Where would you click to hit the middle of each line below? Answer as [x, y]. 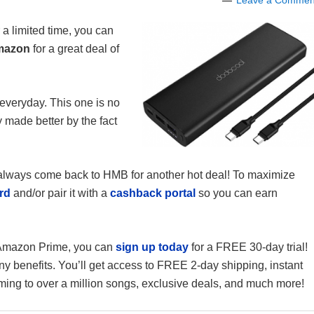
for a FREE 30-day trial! [248, 247]
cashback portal [153, 193]
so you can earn [237, 193]
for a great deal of [76, 49]
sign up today [152, 247]
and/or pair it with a [60, 193]
